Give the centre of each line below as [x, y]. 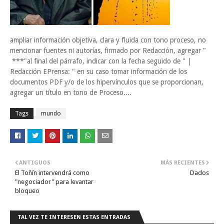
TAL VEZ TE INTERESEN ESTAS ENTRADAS [74, 217]
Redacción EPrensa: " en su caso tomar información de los [98, 71]
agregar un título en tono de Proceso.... [71, 92]
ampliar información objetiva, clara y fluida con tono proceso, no [108, 40]
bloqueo [27, 190]
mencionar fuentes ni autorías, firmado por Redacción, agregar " [108, 50]
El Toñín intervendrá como [52, 172]
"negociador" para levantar [54, 181]
